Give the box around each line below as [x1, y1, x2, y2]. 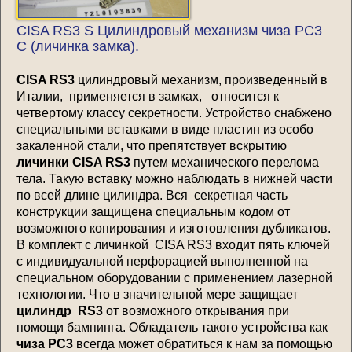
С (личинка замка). [16, 38, 139, 54]
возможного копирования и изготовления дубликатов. [16, 221, 331, 235]
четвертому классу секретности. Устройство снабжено [16, 105, 332, 119]
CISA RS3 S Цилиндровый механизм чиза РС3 [16, 22, 322, 38]
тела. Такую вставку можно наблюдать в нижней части [16, 171, 332, 185]
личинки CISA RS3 [16, 155, 134, 169]
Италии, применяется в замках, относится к [16, 89, 279, 103]
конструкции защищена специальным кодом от [16, 204, 290, 218]
